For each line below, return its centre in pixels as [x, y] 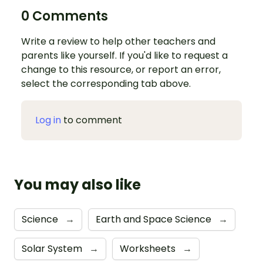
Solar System [53, 248]
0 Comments [65, 16]
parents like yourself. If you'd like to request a [124, 55]
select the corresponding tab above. [106, 83]
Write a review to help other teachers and [118, 41]
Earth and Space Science [155, 219]
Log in [48, 120]
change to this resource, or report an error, [121, 69]
